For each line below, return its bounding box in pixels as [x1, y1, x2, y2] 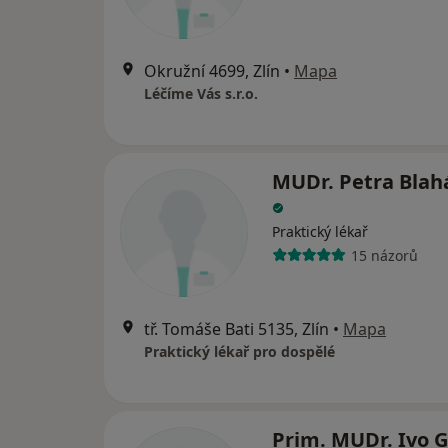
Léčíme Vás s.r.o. [144, 84, 258, 103]
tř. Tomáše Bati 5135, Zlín [144, 318, 329, 340]
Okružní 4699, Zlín [144, 60, 280, 82]
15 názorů [350, 245, 418, 265]
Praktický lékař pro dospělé [144, 342, 335, 361]
